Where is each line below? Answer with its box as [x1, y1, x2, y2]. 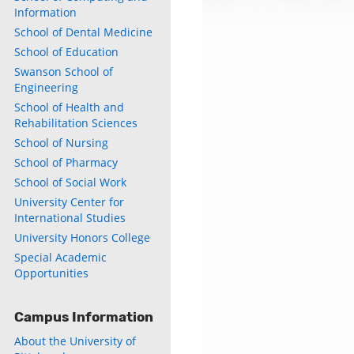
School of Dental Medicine [14, 24, 153, 40]
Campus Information [14, 309, 153, 325]
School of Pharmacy [14, 155, 118, 170]
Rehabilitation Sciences [14, 115, 137, 130]
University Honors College [14, 230, 150, 245]
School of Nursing [14, 135, 108, 150]
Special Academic [14, 250, 107, 265]
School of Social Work [14, 175, 126, 190]
